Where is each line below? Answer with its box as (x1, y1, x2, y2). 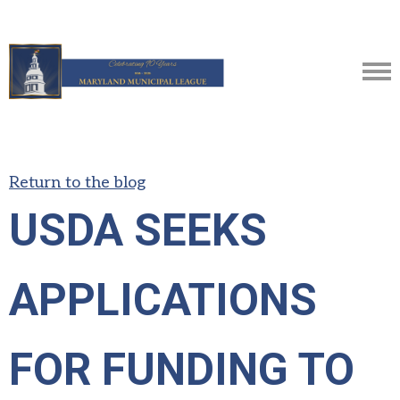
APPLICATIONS (9, 274, 317, 326)
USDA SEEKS (9, 204, 267, 256)
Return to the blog (9, 173, 146, 192)
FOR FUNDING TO (9, 344, 354, 396)
